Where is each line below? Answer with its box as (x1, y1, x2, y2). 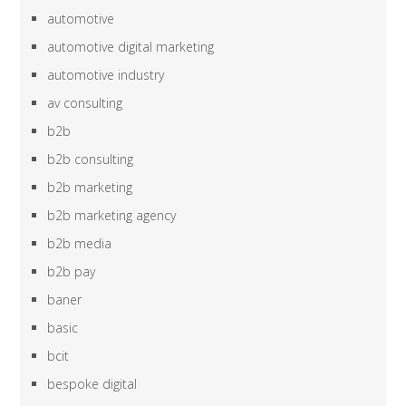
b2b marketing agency (47, 207, 177, 225)
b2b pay (47, 263, 96, 281)
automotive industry (47, 66, 165, 84)
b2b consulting (47, 150, 134, 169)
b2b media (47, 235, 112, 253)
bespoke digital (47, 375, 138, 393)
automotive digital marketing (47, 38, 215, 56)
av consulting (47, 94, 123, 112)
